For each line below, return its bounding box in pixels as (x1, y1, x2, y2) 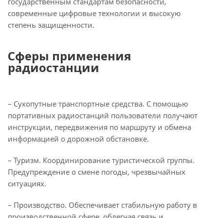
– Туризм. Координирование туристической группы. (8, 155, 195, 165)
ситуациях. (8, 179, 46, 188)
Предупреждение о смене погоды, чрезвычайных (8, 167, 185, 177)
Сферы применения (8, 48, 131, 64)
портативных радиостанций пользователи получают (8, 110, 198, 120)
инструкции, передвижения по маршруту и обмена (8, 122, 191, 132)
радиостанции (8, 59, 99, 75)
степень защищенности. (8, 20, 94, 30)
